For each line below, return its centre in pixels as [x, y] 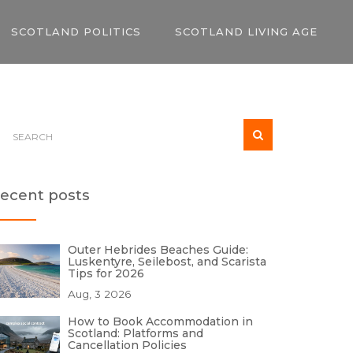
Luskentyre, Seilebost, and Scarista [167, 262]
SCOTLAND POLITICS [76, 32]
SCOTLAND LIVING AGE [246, 32]
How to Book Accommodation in [160, 321]
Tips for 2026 [106, 273]
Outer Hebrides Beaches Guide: [158, 250]
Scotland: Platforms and [136, 333]
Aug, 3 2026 [99, 294]
